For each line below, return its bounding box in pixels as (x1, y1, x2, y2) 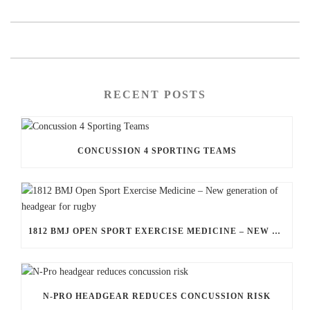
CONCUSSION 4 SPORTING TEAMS (77, 145, 237, 156)
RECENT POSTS (104, 89, 206, 101)
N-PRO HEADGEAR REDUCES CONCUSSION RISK (43, 291, 271, 301)
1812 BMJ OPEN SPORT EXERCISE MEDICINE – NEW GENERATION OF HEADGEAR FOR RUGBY (272, 226, 280, 236)
